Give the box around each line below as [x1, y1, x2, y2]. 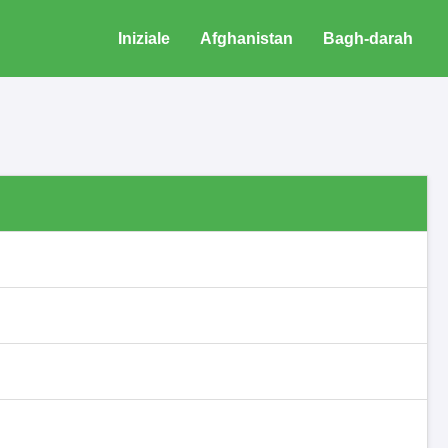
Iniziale [118, 30, 170, 47]
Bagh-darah [323, 30, 413, 47]
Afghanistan [200, 30, 293, 47]
